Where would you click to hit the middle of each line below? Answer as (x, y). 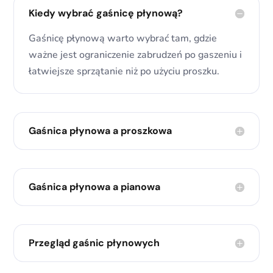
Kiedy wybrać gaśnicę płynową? (106, 13)
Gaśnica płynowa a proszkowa (101, 131)
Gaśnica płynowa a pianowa (95, 187)
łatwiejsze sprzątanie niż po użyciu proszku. (124, 72)
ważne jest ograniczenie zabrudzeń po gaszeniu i (136, 55)
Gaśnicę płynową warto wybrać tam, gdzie (123, 39)
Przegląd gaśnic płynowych (94, 243)
